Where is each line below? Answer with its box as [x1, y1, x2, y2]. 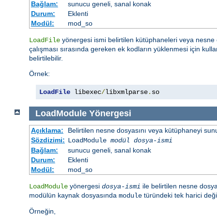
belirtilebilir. [29, 54, 63, 62]
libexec [70, 88, 101, 96]
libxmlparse [105, 88, 148, 96]
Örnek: [29, 70, 50, 78]
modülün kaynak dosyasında [29, 191, 119, 199]
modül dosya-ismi [110, 136, 172, 144]
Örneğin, [29, 207, 56, 215]
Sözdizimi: [31, 136, 65, 144]
